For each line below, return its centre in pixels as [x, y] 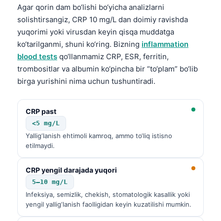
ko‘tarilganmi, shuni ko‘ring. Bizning [79, 44]
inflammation [165, 44]
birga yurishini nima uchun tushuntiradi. [86, 81]
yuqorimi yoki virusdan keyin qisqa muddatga [96, 32]
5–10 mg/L [50, 182]
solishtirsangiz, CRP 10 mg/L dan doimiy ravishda [103, 19]
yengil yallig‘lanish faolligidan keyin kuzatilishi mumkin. [109, 204]
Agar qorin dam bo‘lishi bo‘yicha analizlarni [91, 7]
